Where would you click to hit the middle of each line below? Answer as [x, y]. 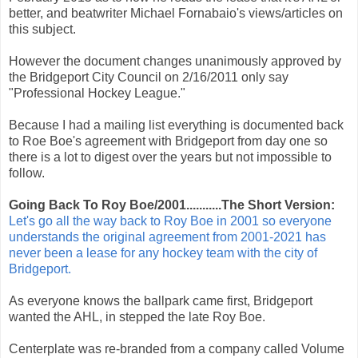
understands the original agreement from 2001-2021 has [167, 237]
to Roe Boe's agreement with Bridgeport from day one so [168, 141]
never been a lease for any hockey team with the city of [163, 253]
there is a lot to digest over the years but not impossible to [170, 157]
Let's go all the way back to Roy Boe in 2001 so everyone [170, 221]
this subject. [42, 29]
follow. [27, 173]
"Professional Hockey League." [97, 93]
